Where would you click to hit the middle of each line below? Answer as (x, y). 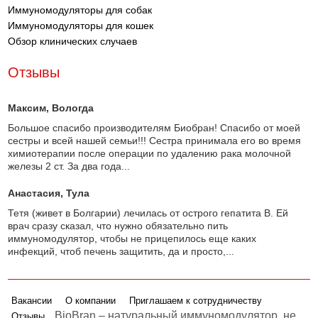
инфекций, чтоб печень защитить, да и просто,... (121, 251)
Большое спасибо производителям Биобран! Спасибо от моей (154, 128)
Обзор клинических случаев (73, 41)
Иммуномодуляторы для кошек (81, 26)
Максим (27, 108)
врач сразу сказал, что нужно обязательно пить (118, 226)
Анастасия (34, 193)
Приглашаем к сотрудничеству (196, 301)
